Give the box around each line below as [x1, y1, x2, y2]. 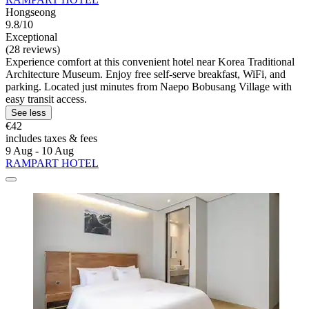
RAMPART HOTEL [6, 157, 99, 170]
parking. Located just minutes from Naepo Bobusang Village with [6, 81, 292, 93]
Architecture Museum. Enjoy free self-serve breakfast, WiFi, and [6, 68, 286, 81]
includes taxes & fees [6, 132, 97, 145]
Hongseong [6, 6, 56, 19]
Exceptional [6, 31, 57, 43]
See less [11, 108, 46, 119]
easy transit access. [6, 93, 87, 106]
